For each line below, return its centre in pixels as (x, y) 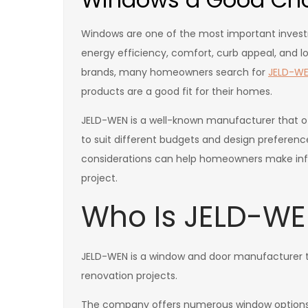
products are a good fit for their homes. (177, 91)
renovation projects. (129, 275)
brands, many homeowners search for (175, 72)
